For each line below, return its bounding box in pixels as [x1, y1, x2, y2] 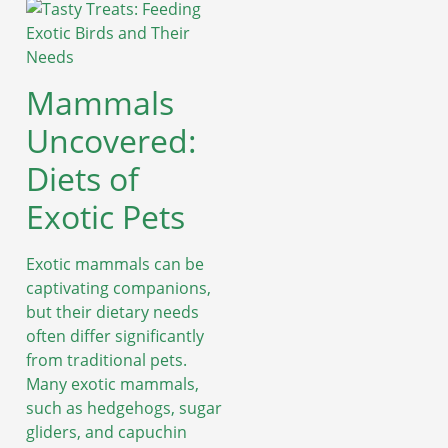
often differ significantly [26, 324, 204, 347]
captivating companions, [26, 276, 211, 299]
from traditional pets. [26, 348, 187, 371]
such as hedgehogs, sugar [26, 396, 222, 419]
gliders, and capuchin [26, 420, 187, 443]
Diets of [26, 156, 139, 200]
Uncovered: [26, 118, 197, 162]
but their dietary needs [26, 300, 199, 323]
